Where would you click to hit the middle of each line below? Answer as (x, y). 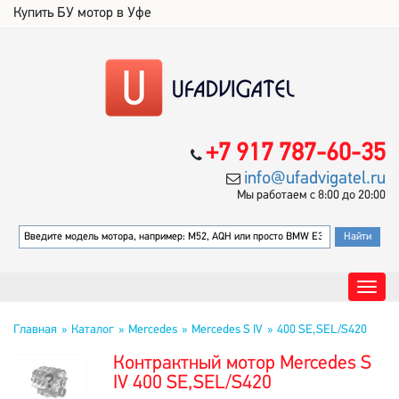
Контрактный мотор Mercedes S (242, 364)
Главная (35, 330)
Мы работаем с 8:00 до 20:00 (311, 195)
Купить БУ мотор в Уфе (82, 13)
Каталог (93, 330)
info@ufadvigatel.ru (315, 179)
